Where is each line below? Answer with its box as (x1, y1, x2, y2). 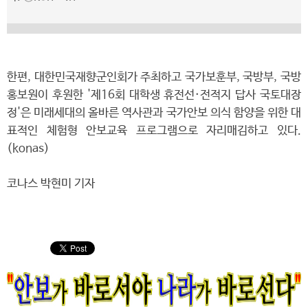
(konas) (7, 142, 49, 155)
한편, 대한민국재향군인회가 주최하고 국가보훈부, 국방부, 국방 (7, 71, 301, 84)
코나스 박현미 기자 (7, 177, 95, 190)
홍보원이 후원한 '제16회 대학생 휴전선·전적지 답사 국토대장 (7, 89, 301, 102)
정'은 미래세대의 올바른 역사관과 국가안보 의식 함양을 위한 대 (7, 107, 301, 120)
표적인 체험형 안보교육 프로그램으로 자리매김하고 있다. (7, 124, 301, 137)
